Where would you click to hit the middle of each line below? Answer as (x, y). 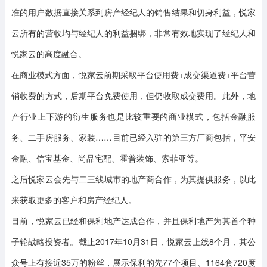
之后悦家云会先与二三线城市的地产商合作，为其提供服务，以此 (133, 179)
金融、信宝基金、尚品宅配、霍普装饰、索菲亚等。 (107, 158)
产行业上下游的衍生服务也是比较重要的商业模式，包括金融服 (133, 116)
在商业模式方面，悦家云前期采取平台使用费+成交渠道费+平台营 (133, 74)
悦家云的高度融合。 (49, 54)
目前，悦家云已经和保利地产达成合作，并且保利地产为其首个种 (133, 221)
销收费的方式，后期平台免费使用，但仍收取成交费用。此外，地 (133, 95)
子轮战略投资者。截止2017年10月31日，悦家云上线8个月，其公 (133, 241)
